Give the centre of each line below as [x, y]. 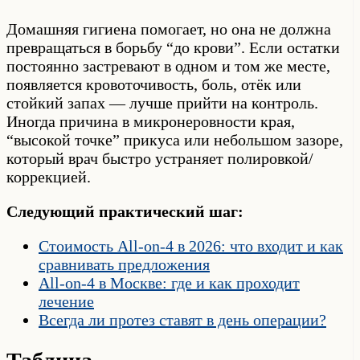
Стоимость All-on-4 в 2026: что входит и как [191, 245]
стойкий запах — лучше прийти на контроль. [162, 102]
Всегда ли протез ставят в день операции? [182, 319]
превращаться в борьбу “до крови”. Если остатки [173, 47]
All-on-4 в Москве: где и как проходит [169, 282]
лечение [66, 301]
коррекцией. [49, 176]
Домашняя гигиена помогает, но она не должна [169, 29]
